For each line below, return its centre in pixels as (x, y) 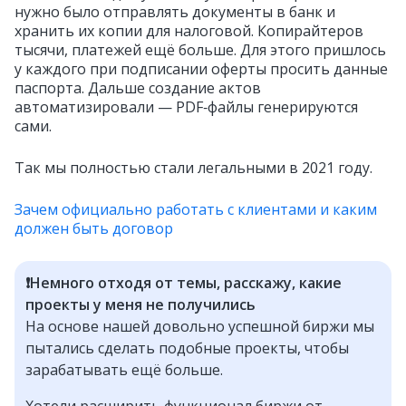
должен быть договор (94, 229)
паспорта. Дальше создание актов (138, 88)
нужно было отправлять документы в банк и (175, 12)
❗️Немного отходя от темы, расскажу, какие (184, 283)
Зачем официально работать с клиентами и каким (196, 210)
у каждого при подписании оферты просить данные (201, 69)
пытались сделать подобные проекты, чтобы (187, 348)
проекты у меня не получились (140, 305)
